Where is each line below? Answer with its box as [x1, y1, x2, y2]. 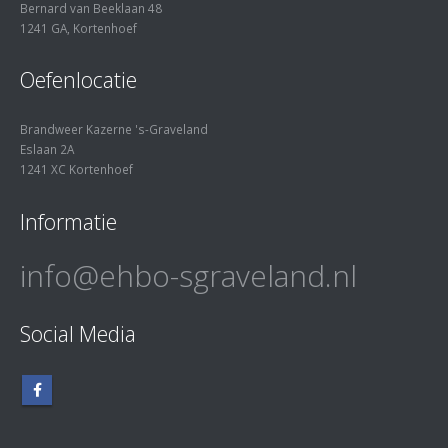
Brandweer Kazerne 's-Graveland [20, 121, 208, 138]
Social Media [20, 319, 136, 349]
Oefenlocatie [20, 65, 137, 95]
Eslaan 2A [20, 141, 74, 158]
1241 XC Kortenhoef [20, 161, 133, 178]
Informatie [20, 207, 117, 237]
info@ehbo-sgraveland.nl [20, 255, 357, 297]
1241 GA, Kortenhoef [20, 19, 137, 36]
